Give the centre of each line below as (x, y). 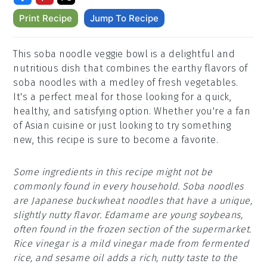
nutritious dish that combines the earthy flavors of (131, 68)
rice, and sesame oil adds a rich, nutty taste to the (125, 258)
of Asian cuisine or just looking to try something (122, 125)
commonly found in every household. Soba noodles (128, 186)
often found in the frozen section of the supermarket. (132, 229)
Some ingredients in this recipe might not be (113, 172)
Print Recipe (46, 18)
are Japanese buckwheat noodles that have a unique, (133, 201)
